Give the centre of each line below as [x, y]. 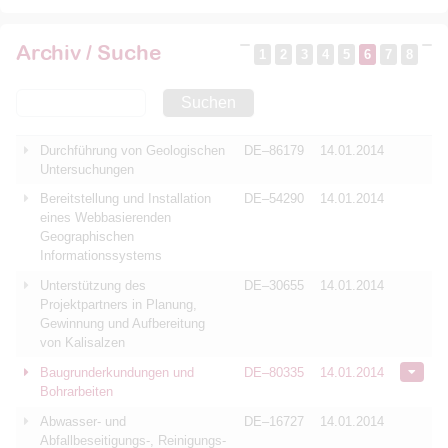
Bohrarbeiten [76, 391]
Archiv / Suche [88, 52]
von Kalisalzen [82, 342]
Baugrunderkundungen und [117, 372]
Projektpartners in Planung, [118, 304]
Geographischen [87, 236]
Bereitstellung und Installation [125, 198]
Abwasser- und [83, 421]
